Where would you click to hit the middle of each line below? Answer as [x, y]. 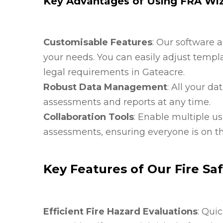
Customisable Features [98, 42]
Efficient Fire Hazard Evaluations [120, 212]
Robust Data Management [105, 87]
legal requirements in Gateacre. [114, 72]
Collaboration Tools [89, 117]
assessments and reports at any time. [127, 102]
